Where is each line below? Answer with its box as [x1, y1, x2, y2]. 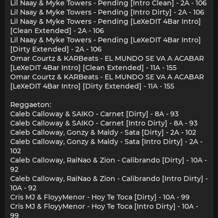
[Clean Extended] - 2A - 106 [10, 26, 104, 36]
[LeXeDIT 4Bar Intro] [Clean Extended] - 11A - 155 [10, 63, 177, 73]
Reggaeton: [10, 100, 51, 109]
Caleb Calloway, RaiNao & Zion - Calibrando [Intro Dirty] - [10, 174, 208, 183]
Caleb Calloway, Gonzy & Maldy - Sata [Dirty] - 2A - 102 [10, 128, 196, 137]
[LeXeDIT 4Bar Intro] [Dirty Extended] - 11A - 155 [10, 82, 174, 91]
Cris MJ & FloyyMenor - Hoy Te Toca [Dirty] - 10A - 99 [10, 193, 190, 202]
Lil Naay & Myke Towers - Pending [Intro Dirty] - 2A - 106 [10, 8, 204, 17]
